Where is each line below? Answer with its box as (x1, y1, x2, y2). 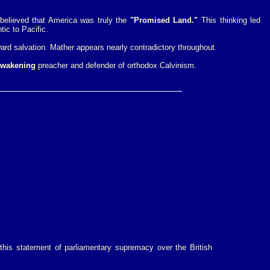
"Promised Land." (130, 16, 201, 25)
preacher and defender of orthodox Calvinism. (36, 61, 196, 70)
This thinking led (201, 16, 261, 25)
